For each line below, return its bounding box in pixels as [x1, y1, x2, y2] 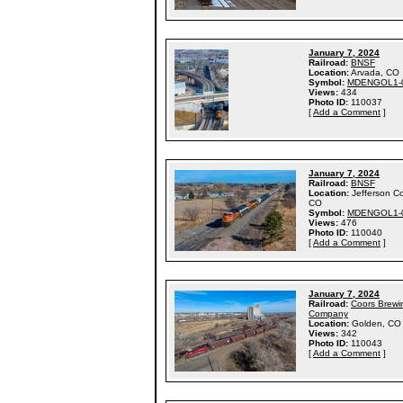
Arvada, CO [351, 67, 399, 77]
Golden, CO [352, 318, 401, 328]
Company [309, 309, 348, 318]
